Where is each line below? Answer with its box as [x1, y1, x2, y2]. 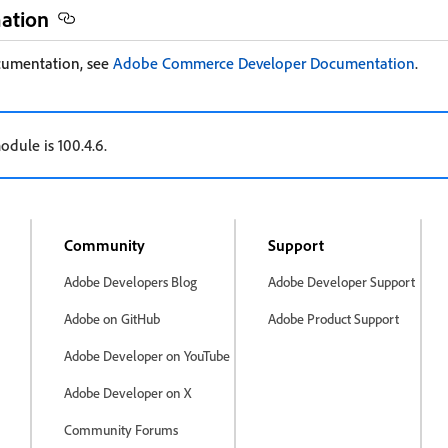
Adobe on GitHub [64, 310, 160, 327]
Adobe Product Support [268, 310, 400, 327]
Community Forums [64, 421, 178, 438]
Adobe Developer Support [268, 273, 416, 290]
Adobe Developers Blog [64, 273, 197, 290]
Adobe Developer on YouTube [64, 347, 230, 364]
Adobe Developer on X [64, 384, 191, 401]
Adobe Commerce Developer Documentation [113, 53, 415, 73]
